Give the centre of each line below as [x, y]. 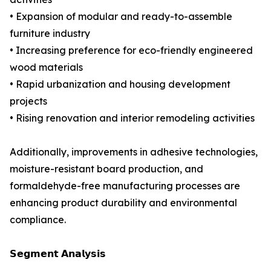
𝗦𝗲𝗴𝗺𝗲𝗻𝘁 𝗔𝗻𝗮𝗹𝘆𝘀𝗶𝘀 [58, 254]
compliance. [38, 220]
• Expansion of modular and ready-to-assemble [121, 17]
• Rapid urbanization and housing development [120, 84]
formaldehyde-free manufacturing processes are [125, 186]
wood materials [46, 67]
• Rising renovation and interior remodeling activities [132, 118]
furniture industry [50, 34]
